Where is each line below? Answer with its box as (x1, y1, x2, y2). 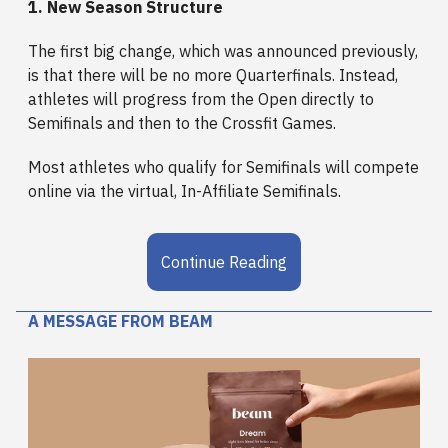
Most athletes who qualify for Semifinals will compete (28, 157, 419, 178)
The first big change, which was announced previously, (28, 41, 418, 62)
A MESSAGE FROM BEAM (28, 311, 213, 332)
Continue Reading (161, 252, 287, 273)
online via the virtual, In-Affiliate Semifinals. (28, 181, 345, 202)
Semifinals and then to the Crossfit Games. (28, 113, 340, 134)
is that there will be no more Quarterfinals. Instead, (28, 65, 398, 86)
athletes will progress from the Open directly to (28, 89, 374, 110)
